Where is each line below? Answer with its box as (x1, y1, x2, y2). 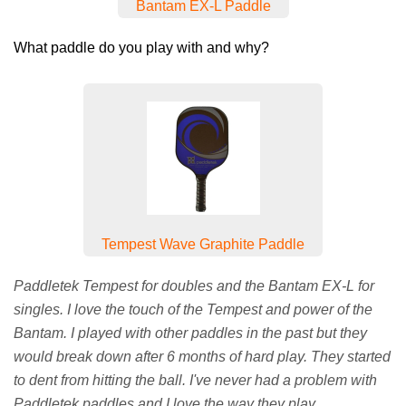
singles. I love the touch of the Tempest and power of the (14, 301, 372, 317)
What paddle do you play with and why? (14, 39, 269, 55)
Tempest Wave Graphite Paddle (101, 236, 304, 252)
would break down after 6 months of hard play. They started (14, 348, 391, 364)
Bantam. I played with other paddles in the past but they (14, 324, 367, 341)
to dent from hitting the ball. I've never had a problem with (14, 372, 377, 388)
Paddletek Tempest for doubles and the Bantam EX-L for (14, 277, 374, 294)
